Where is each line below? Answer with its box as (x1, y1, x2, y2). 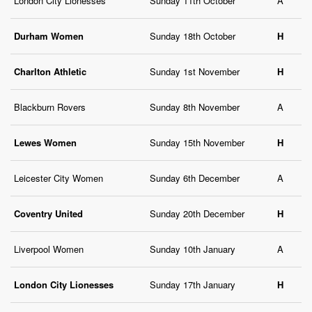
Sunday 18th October (150, 29, 235, 43)
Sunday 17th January (150, 278, 235, 292)
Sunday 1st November (150, 65, 240, 79)
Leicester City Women (14, 171, 103, 185)
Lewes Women (14, 136, 77, 150)
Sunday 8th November (150, 100, 240, 114)
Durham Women (14, 29, 84, 43)
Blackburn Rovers (14, 100, 86, 114)
